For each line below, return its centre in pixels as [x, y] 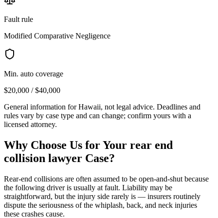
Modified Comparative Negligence [57, 36]
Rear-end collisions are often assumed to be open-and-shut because [106, 179]
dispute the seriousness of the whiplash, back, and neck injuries [100, 205]
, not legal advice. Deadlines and [151, 107]
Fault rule [18, 19]
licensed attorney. [30, 124]
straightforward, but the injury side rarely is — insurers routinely [102, 196]
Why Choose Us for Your [67, 145]
